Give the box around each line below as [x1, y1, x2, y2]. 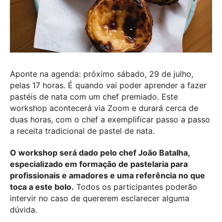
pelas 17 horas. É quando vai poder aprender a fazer [10, 80, 207, 90]
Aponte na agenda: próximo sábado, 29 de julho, [10, 68, 193, 79]
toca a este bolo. [10, 181, 74, 192]
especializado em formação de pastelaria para [10, 159, 188, 169]
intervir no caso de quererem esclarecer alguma [10, 193, 189, 203]
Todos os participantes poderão [74, 181, 197, 192]
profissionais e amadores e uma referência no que [10, 170, 205, 180]
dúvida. [10, 204, 37, 215]
